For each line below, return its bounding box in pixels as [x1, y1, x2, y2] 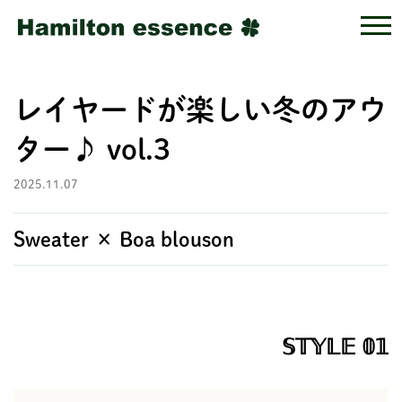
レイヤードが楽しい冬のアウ [13, 95, 387, 124]
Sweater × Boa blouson [13, 228, 234, 249]
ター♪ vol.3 [13, 135, 170, 163]
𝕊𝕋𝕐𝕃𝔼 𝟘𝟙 [282, 336, 389, 358]
